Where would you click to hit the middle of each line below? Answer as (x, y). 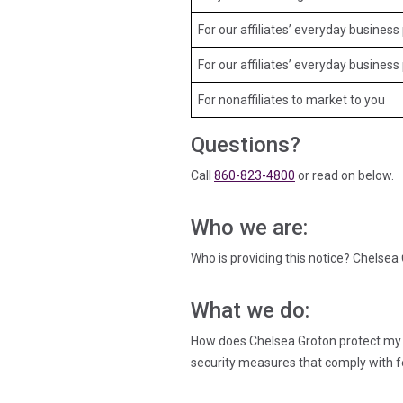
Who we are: (252, 228)
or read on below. (345, 176)
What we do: (250, 311)
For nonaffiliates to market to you (291, 100)
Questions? (248, 145)
